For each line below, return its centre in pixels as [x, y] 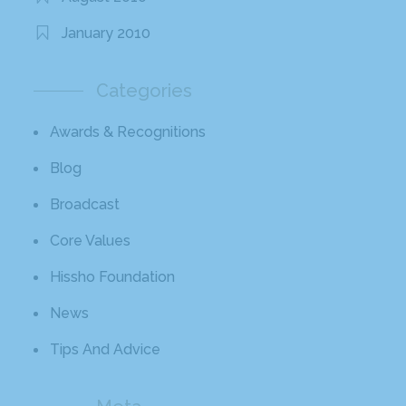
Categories [145, 91]
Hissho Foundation [113, 277]
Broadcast [85, 205]
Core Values [91, 241]
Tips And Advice [106, 350]
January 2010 [106, 34]
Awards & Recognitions [128, 132]
